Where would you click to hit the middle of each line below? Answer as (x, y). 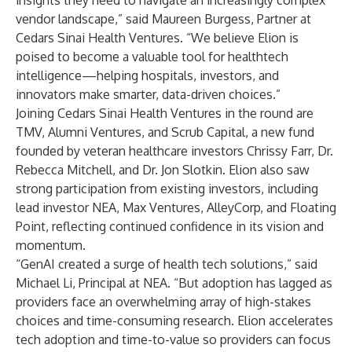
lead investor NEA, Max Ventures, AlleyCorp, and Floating (176, 207)
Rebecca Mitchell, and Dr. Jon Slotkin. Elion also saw (163, 170)
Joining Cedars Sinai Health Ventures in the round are (165, 113)
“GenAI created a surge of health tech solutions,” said (167, 264)
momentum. (51, 245)
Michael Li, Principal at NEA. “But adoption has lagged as (174, 283)
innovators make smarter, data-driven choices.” (148, 94)
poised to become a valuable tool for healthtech (152, 57)
